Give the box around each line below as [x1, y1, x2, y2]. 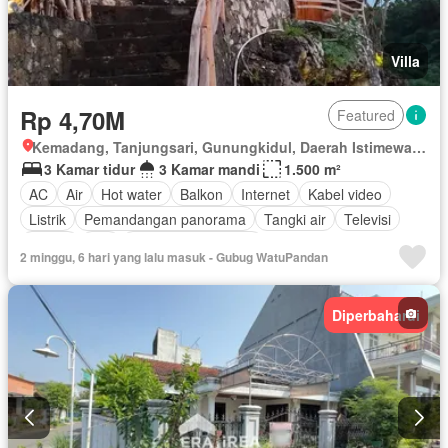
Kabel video [308, 183, 382, 204]
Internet [241, 183, 290, 204]
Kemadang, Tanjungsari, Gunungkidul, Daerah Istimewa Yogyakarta [412, 137, 426, 158]
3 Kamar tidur [44, 159, 135, 180]
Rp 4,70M [20, 103, 125, 138]
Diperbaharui [332, 305, 420, 326]
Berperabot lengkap [130, 233, 255, 254]
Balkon [180, 183, 223, 204]
